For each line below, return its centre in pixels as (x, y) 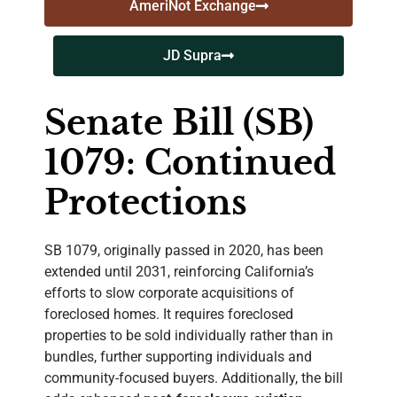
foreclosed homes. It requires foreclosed (169, 315)
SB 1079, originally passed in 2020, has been (184, 251)
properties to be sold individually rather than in (189, 336)
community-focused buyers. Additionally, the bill (194, 378)
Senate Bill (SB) (179, 123)
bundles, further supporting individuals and (178, 357)
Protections (146, 203)
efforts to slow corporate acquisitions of (169, 293)
